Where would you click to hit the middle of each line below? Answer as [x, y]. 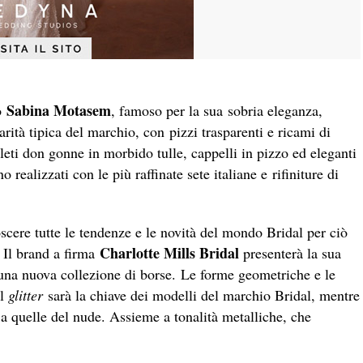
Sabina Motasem [59, 110]
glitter [26, 295]
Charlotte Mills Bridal [169, 252]
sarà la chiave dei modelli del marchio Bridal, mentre [201, 295]
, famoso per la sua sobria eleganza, [217, 110]
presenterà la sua [290, 252]
